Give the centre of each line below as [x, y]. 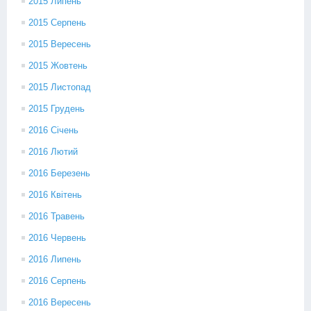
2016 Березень [59, 173]
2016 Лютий [53, 152]
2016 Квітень [55, 195]
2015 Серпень [57, 23]
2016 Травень [57, 216]
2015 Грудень [57, 109]
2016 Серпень [57, 281]
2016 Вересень [60, 302]
